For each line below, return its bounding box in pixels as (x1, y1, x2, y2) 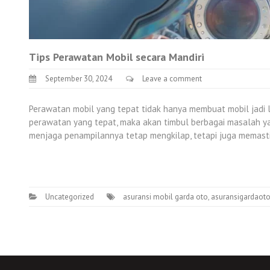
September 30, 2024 (45, 74, 112, 84)
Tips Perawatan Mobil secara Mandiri (29, 50, 204, 64)
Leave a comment (142, 74, 202, 84)
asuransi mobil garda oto (123, 192, 208, 202)
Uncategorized (45, 192, 94, 202)
